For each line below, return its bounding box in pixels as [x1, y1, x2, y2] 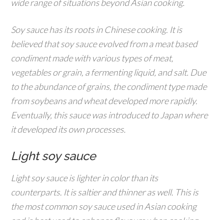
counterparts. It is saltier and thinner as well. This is [11, 186, 199, 197]
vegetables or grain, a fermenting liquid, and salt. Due [11, 66, 207, 78]
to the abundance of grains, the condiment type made [11, 81, 207, 92]
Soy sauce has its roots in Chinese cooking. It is [11, 24, 183, 35]
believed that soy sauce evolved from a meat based [11, 38, 198, 49]
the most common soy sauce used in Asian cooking [11, 200, 197, 212]
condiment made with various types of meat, [11, 52, 174, 63]
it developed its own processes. [11, 123, 126, 135]
